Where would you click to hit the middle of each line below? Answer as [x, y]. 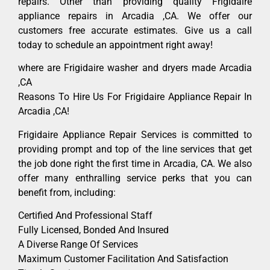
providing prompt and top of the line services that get [135, 149]
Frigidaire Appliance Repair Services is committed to [135, 134]
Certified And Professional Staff [85, 216]
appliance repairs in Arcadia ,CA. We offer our [135, 16]
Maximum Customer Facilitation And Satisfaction [123, 259]
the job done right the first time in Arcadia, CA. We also [135, 163]
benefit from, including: [67, 192]
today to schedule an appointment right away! [115, 45]
